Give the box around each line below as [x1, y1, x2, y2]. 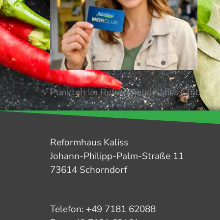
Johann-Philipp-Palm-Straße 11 [50, 150, 184, 163]
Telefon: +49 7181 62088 [50, 203, 156, 216]
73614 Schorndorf [50, 164, 127, 176]
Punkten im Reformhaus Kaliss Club [50, 86, 201, 99]
